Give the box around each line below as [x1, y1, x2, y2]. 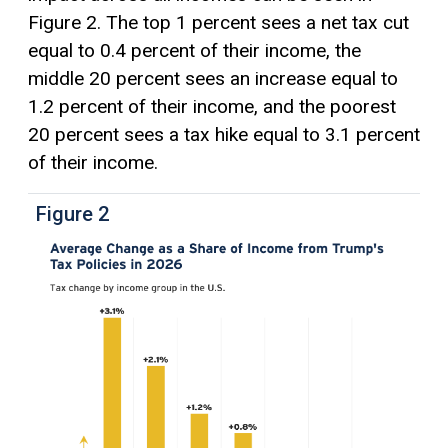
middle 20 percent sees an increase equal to [28, 67, 398, 91]
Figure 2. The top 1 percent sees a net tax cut [28, 11, 409, 35]
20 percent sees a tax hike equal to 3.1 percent [28, 123, 420, 147]
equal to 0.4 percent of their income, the [28, 39, 361, 63]
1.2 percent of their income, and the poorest [28, 95, 396, 119]
